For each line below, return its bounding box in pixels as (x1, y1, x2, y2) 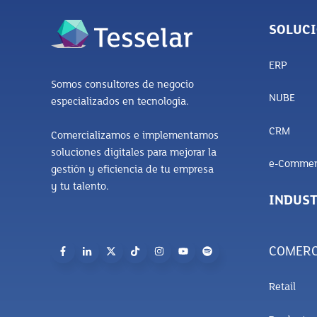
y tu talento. (51, 180, 109, 192)
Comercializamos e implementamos (51, 129, 219, 142)
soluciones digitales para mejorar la (51, 146, 217, 158)
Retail (268, 282, 296, 294)
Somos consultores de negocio (51, 79, 194, 91)
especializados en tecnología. (51, 96, 189, 108)
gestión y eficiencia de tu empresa (51, 163, 214, 175)
